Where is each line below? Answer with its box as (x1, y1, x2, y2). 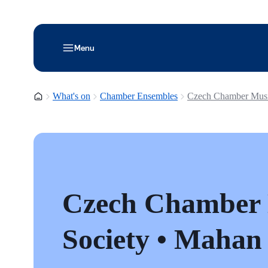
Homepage (33, 91, 74, 101)
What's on (53, 91, 90, 101)
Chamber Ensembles (100, 91, 178, 101)
